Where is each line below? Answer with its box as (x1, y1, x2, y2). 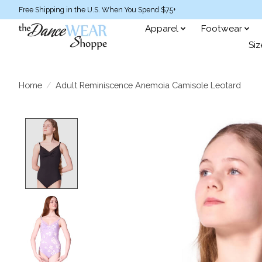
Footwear (201, 23, 242, 34)
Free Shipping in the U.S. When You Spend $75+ (19, 5, 176, 14)
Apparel (145, 23, 179, 34)
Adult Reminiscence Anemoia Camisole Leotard (55, 80, 241, 90)
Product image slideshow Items (84, 118, 239, 131)
